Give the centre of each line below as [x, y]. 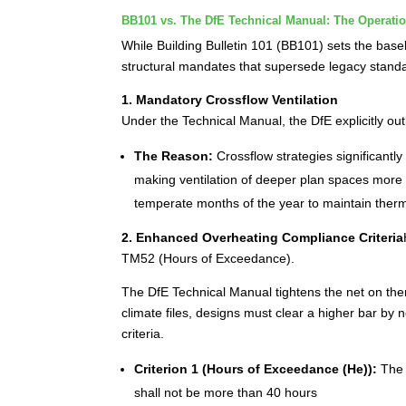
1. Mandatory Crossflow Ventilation [230, 99]
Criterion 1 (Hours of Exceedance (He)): [256, 368]
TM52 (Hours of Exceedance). [208, 258]
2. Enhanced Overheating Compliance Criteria [263, 237]
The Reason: [174, 155]
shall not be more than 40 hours [226, 392]
